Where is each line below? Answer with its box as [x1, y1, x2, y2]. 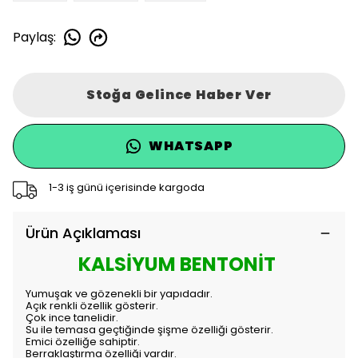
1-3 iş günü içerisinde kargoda [48, 179, 205, 195]
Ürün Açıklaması [26, 223, 141, 243]
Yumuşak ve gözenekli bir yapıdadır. [26, 286, 213, 301]
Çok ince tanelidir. [26, 310, 118, 325]
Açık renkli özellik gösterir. [26, 298, 158, 313]
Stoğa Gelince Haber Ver [86, 86, 272, 104]
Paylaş [13, 27, 54, 46]
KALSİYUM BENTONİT [78, 251, 280, 277]
